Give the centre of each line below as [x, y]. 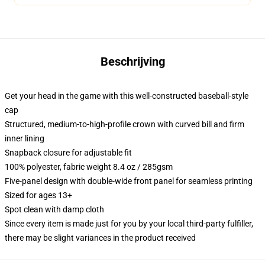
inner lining [25, 138]
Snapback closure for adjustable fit [68, 153]
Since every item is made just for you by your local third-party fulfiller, [129, 224]
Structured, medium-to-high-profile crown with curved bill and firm [125, 124]
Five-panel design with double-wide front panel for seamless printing [129, 181]
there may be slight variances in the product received [100, 238]
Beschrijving [132, 62]
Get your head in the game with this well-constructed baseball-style [127, 96]
